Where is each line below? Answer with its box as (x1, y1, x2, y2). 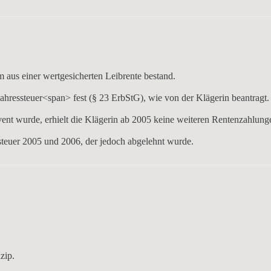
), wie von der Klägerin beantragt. (140, 93, 270, 103)
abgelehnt (128, 136, 165, 146)
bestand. (142, 71, 176, 81)
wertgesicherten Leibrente (43, 71, 142, 81)
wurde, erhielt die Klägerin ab (13, 114, 132, 125)
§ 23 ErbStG (92, 93, 141, 103)
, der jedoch (80, 136, 128, 146)
